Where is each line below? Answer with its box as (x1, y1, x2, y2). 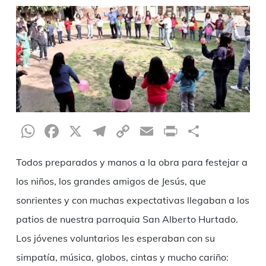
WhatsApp (37, 119, 134, 143)
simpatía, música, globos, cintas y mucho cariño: (15, 251, 229, 263)
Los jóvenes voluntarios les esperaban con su (15, 232, 215, 244)
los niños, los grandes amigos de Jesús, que (15, 175, 206, 187)
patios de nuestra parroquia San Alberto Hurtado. (15, 213, 238, 225)
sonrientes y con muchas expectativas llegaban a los (15, 194, 249, 206)
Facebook (61, 119, 145, 143)
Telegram (108, 119, 190, 143)
